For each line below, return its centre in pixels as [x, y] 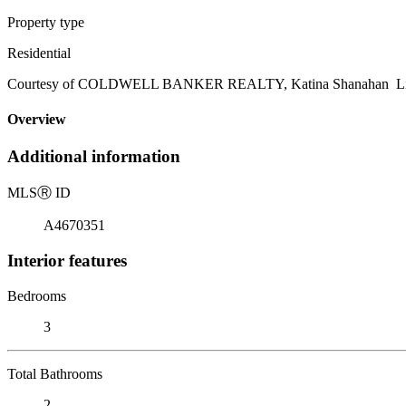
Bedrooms [37, 295]
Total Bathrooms [55, 373]
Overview [37, 120]
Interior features [67, 260]
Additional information [94, 157]
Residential [39, 53]
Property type [46, 22]
